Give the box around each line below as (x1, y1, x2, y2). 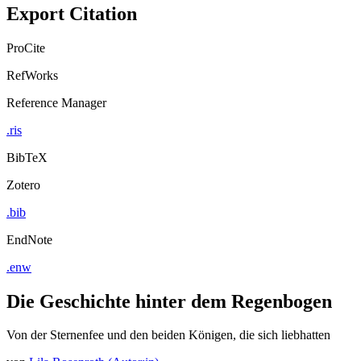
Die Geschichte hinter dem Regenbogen (6, 290, 332, 312)
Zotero (6, 177, 40, 192)
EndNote (6, 232, 52, 247)
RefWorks (6, 68, 58, 82)
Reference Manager (6, 95, 106, 110)
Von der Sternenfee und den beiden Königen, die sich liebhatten (6, 328, 330, 342)
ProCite (6, 40, 45, 55)
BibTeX (6, 150, 48, 164)
